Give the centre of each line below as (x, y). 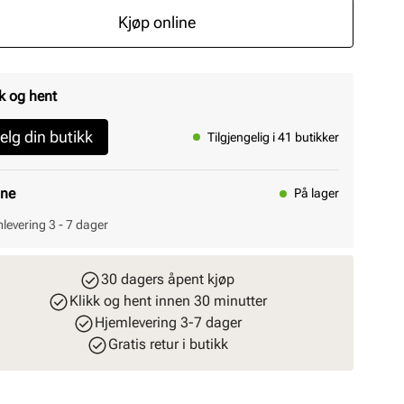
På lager (317, 193)
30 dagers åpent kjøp (168, 279)
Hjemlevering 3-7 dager (168, 322)
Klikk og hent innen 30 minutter (168, 301)
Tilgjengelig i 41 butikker (273, 137)
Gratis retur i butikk (168, 344)
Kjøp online (157, 22)
